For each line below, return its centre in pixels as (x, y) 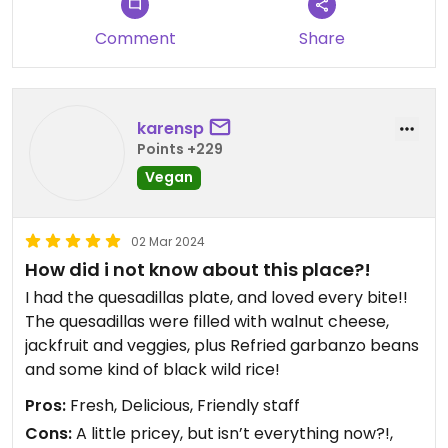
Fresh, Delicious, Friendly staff (183, 405)
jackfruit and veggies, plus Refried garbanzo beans (222, 345)
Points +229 (180, 148)
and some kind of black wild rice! (152, 369)
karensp (170, 128)
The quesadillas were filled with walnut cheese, (207, 321)
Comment (135, 38)
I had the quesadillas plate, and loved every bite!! (216, 297)
